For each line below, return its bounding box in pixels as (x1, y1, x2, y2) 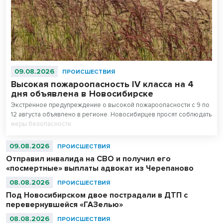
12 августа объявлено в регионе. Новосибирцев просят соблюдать (11, 111, 212, 119)
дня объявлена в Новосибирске (11, 88, 153, 100)
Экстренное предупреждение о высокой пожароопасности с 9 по (11, 101, 210, 110)
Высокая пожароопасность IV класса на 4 (11, 79, 194, 90)
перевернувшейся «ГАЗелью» (6, 200, 123, 210)
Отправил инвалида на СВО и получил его (6, 154, 171, 164)
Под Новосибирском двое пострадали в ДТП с (6, 190, 188, 201)
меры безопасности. (11, 120, 73, 128)
